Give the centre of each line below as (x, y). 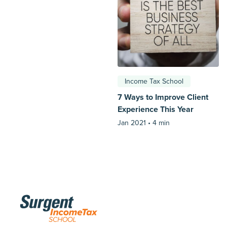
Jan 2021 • (135, 123)
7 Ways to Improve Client (163, 97)
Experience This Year (156, 109)
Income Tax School (154, 81)
